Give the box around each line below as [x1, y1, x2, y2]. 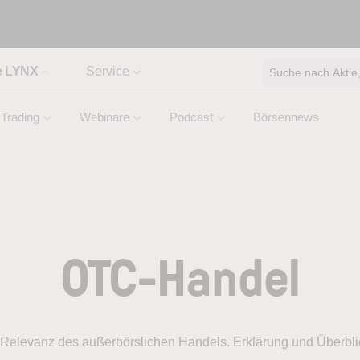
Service [86, 64, 129, 78]
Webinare [80, 110, 129, 124]
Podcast [170, 110, 213, 124]
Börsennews [253, 110, 319, 124]
